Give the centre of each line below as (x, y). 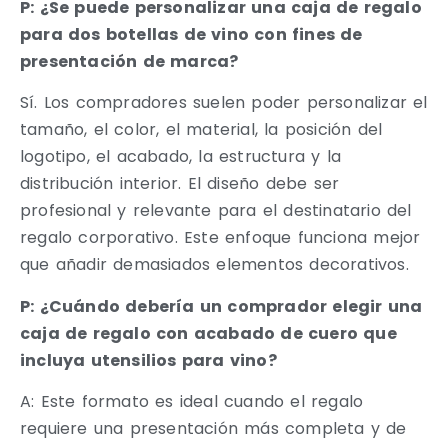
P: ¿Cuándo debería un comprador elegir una (221, 306)
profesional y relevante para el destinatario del (216, 211)
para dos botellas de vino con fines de (191, 34)
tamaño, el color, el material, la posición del (201, 130)
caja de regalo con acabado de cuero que (208, 333)
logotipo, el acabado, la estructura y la (181, 157)
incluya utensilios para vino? (148, 360)
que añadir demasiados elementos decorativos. (214, 265)
